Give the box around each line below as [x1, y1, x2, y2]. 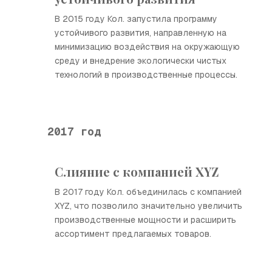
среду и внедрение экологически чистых [55, 55, 226, 66]
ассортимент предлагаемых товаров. [55, 228, 211, 239]
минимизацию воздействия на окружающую [55, 41, 240, 52]
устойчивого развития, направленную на [55, 27, 226, 38]
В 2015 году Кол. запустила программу [55, 13, 217, 24]
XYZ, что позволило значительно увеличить [55, 200, 242, 211]
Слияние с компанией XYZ [55, 163, 219, 180]
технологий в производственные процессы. [55, 69, 237, 80]
